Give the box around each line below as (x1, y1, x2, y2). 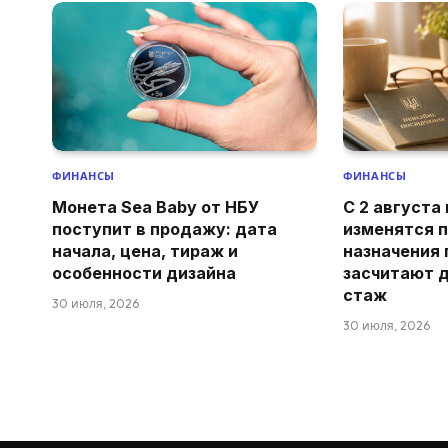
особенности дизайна (52, 263, 236, 284)
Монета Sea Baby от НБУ (52, 197, 259, 218)
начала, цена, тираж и (52, 241, 238, 262)
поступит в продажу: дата (52, 219, 277, 240)
